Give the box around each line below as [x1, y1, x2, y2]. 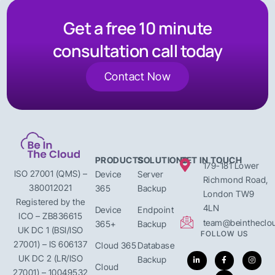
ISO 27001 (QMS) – [14, 168, 88, 179]
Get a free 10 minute [63, 16, 212, 39]
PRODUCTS [95, 154, 144, 165]
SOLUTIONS [137, 154, 188, 165]
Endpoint [137, 204, 174, 215]
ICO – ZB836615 [18, 211, 83, 221]
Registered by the [16, 196, 85, 207]
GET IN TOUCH [180, 154, 242, 165]
